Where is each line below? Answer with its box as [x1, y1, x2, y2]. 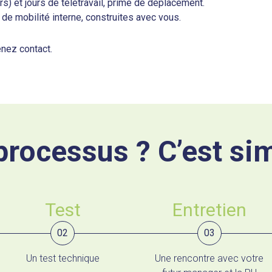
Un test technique [25, 253, 100, 264]
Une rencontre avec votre [155, 253, 264, 264]
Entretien [172, 199, 246, 220]
